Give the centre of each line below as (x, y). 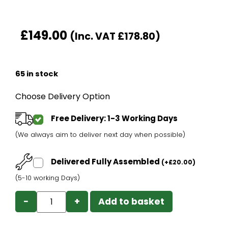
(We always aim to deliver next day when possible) (100, 135)
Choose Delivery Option (63, 97)
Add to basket (132, 202)
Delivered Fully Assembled (106, 162)
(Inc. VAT (94, 37)
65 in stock (37, 74)
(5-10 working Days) (48, 178)
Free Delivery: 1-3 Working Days (114, 119)
